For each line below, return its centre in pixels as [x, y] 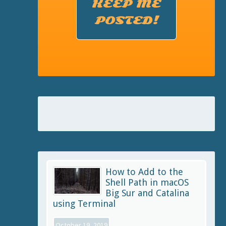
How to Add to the [144, 172]
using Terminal [84, 204]
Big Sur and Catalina [147, 193]
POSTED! [126, 21]
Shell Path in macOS [147, 182]
